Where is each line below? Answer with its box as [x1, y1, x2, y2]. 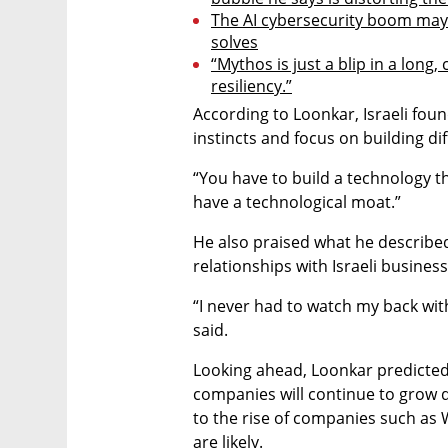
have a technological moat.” [193, 191, 401, 214]
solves [211, 31, 258, 54]
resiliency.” [211, 75, 292, 98]
